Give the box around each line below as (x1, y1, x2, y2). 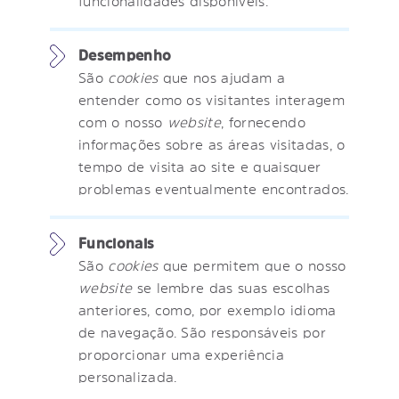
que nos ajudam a (158, 69, 285, 85)
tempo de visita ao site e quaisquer (78, 159, 322, 174)
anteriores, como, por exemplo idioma (78, 302, 337, 317)
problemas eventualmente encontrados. (78, 181, 349, 196)
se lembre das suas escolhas (132, 280, 330, 295)
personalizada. (78, 369, 177, 384)
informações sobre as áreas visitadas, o (78, 136, 346, 151)
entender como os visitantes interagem (78, 92, 345, 107)
